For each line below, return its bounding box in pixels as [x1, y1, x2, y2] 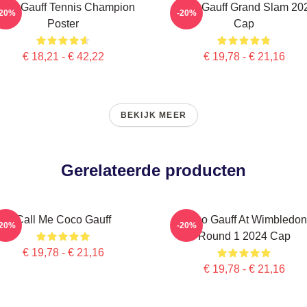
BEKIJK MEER [120, 110, 187, 120]
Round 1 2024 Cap [197, 230, 291, 242]
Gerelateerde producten [61, 161, 246, 180]
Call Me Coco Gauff [15, 214, 111, 225]
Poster [47, 18, 79, 29]
